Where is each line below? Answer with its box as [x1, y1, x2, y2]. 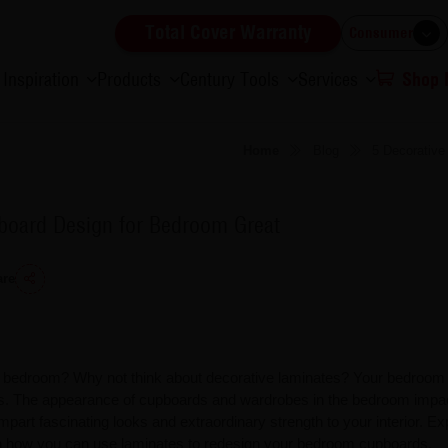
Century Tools [179, 68, 279, 91]
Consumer [349, 23, 414, 43]
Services [297, 68, 358, 91]
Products [97, 68, 162, 91]
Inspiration [2, 68, 79, 91]
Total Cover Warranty [145, 21, 312, 45]
